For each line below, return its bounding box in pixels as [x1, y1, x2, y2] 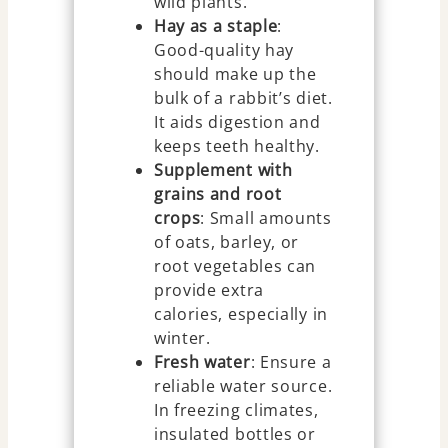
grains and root [153, 182, 282, 205]
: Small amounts [200, 206, 332, 229]
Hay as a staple [153, 14, 278, 37]
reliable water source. [153, 374, 333, 397]
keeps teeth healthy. [153, 134, 320, 157]
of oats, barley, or [153, 230, 300, 253]
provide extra [153, 278, 264, 301]
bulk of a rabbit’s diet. [153, 86, 333, 109]
